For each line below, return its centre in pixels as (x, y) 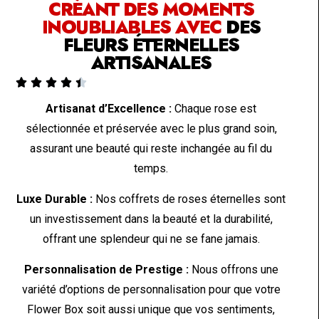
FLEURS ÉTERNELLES (151, 45)
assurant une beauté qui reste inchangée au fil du (151, 149)
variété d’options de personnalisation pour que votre (151, 290)
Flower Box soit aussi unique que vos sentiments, (151, 310)
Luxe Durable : (55, 199)
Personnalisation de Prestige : (106, 270)
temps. (151, 169)
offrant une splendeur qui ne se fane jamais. (151, 239)
